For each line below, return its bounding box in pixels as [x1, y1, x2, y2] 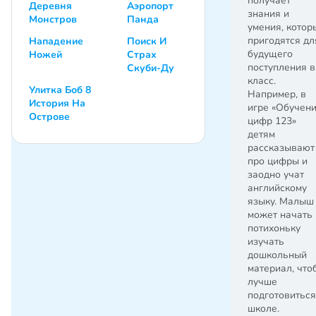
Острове [29, 109, 70, 123]
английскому [248, 181, 307, 195]
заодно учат [248, 168, 304, 182]
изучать [248, 235, 284, 249]
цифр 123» [248, 114, 296, 128]
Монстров [29, 12, 77, 26]
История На [29, 96, 85, 110]
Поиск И [127, 34, 166, 48]
